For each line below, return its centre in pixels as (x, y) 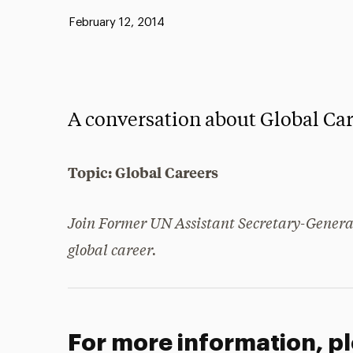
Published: (80, 22)
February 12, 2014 (116, 22)
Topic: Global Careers (143, 172)
